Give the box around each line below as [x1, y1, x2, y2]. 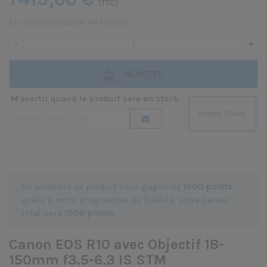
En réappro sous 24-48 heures [9, 17, 126, 27]
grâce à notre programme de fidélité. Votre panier [21, 194, 229, 205]
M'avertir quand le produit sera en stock [11, 93, 179, 104]
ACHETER [125, 69, 164, 79]
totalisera [21, 207, 64, 218]
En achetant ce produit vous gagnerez [21, 181, 183, 192]
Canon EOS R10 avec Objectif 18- [9, 236, 224, 253]
